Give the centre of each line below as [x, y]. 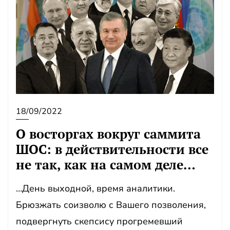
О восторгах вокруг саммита [108, 134]
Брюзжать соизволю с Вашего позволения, [111, 205]
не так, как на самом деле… [106, 165]
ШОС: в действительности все [112, 149]
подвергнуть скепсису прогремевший [99, 221]
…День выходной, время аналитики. [95, 188]
